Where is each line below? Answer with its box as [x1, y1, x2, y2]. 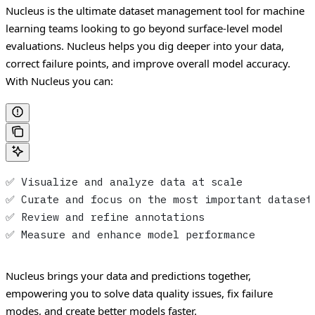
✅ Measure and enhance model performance [6, 227, 255, 241]
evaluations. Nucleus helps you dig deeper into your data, [6, 39, 284, 53]
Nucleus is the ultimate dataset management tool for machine [6, 4, 304, 18]
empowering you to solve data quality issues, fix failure [6, 285, 273, 300]
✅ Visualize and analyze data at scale [6, 174, 243, 188]
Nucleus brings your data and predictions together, [6, 268, 251, 283]
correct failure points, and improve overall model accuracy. [6, 56, 290, 71]
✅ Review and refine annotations [6, 210, 205, 224]
